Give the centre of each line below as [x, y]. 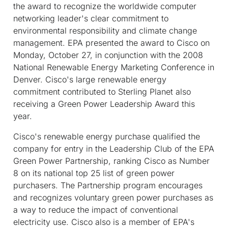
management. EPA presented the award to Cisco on [111, 42]
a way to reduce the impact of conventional [96, 209]
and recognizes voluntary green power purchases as [113, 197]
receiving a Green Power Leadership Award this [104, 104]
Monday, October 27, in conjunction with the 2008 [108, 55]
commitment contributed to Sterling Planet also [102, 91]
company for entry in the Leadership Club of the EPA [114, 148]
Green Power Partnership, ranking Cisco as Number [111, 161]
